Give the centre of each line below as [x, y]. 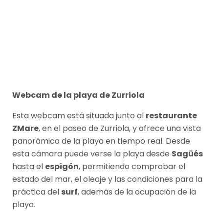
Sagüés [187, 153]
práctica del [37, 192]
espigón [62, 166]
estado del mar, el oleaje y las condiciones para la [107, 179]
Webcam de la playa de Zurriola [78, 95]
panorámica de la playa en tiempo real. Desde [101, 141]
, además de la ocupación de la [137, 192]
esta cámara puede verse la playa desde [92, 153]
